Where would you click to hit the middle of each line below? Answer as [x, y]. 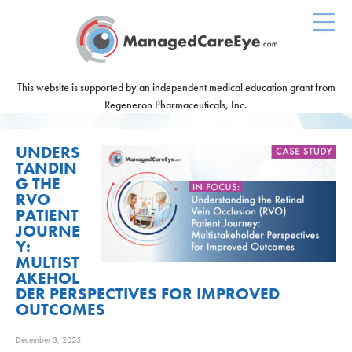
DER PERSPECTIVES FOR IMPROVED [148, 294]
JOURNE [48, 231]
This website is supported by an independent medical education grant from [176, 87]
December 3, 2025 [48, 339]
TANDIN [46, 168]
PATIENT [47, 215]
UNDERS [48, 152]
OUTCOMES [60, 310]
